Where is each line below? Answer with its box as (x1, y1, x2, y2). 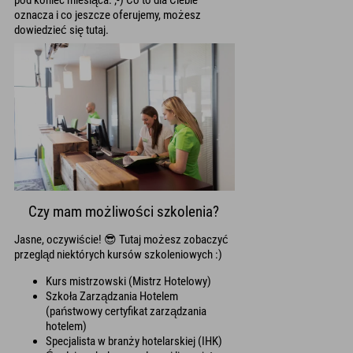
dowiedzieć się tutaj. (14, 22, 109, 37)
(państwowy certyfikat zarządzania (46, 304, 206, 319)
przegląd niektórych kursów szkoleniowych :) (14, 247, 222, 262)
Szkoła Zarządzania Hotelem (46, 289, 178, 304)
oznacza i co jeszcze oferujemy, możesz (14, 7, 201, 22)
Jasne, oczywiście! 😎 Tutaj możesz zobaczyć (14, 232, 229, 247)
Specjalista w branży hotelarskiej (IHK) (46, 334, 222, 349)
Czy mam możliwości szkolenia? (28, 203, 219, 221)
